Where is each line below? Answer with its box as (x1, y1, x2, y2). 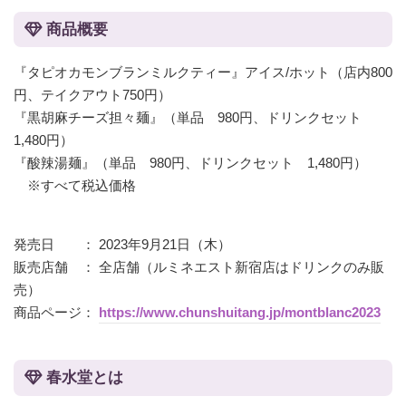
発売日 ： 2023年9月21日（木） (14, 237, 231, 253)
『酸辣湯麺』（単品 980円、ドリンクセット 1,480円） (14, 155, 367, 171)
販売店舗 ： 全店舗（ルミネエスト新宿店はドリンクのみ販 (14, 259, 384, 275)
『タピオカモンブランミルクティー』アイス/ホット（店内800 (14, 64, 392, 81)
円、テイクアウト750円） (14, 87, 171, 103)
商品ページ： (14, 304, 99, 321)
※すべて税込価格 (14, 178, 136, 194)
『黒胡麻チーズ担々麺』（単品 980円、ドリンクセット (14, 110, 375, 126)
